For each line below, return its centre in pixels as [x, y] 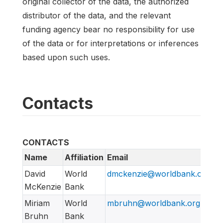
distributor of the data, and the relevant [97, 16]
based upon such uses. [66, 57]
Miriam [37, 203]
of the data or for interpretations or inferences [111, 44]
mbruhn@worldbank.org [154, 203]
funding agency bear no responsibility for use [109, 30]
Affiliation [84, 158]
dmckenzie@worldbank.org [159, 174]
